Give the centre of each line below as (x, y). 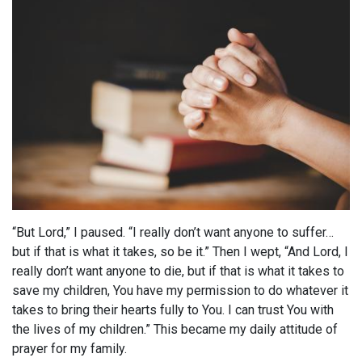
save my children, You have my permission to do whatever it (180, 291)
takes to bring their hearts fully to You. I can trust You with (173, 310)
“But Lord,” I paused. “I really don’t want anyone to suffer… (173, 233)
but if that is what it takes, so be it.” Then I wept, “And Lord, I (180, 252)
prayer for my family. (69, 349)
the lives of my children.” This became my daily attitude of (175, 330)
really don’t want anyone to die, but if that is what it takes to (178, 271)
